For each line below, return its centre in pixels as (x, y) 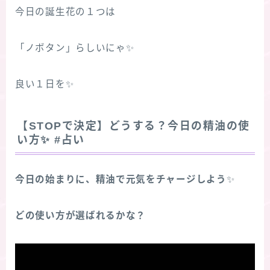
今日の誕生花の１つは (65, 11)
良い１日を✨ (45, 84)
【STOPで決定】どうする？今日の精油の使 (133, 126)
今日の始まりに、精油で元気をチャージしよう (121, 180)
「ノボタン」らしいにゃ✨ (75, 48)
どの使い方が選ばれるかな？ (81, 216)
